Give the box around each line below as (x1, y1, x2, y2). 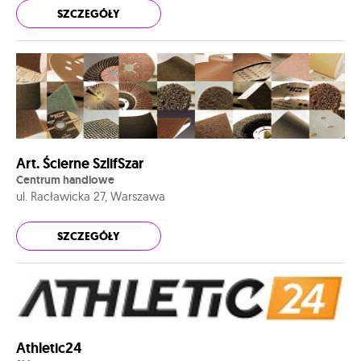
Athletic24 (16, 338, 82, 359)
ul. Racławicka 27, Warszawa (16, 188, 165, 204)
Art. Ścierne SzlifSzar (16, 153, 143, 173)
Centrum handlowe (16, 172, 114, 187)
